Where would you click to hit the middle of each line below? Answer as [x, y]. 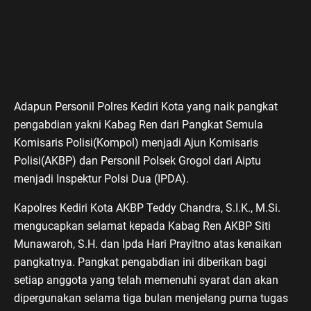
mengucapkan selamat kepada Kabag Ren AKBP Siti [142, 226]
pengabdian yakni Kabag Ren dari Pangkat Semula [138, 124]
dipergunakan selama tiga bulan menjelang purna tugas [151, 298]
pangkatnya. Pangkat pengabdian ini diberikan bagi [140, 262]
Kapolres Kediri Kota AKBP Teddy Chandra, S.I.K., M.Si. [147, 208]
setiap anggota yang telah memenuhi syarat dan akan [146, 280]
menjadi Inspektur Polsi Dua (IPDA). [101, 178]
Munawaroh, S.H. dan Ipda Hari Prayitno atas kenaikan [148, 244]
